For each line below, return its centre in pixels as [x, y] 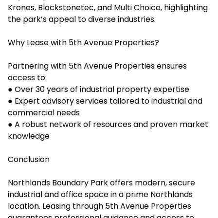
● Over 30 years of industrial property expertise [99, 89]
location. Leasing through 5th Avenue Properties [100, 206]
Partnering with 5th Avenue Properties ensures [97, 66]
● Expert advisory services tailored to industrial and [105, 101]
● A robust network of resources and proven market [108, 124]
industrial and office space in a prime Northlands [100, 194]
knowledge [29, 136]
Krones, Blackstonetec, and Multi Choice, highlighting [108, 8]
